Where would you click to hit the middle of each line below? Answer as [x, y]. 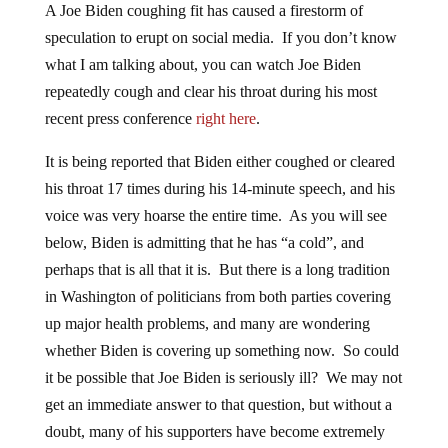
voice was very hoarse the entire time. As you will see [215, 216]
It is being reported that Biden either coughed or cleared [219, 162]
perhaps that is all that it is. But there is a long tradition [217, 270]
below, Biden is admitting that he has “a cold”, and [204, 243]
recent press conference [120, 119]
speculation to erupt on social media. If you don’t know [220, 38]
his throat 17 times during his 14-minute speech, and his [219, 189]
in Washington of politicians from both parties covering [217, 297]
